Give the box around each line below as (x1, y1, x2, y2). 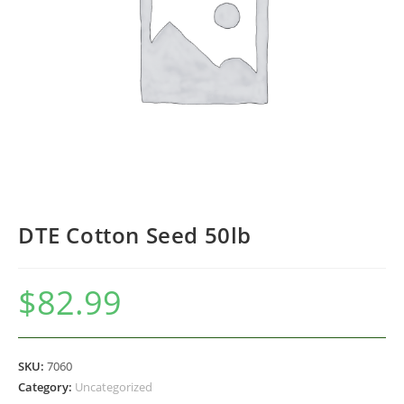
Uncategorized (75, 379, 152, 395)
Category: (18, 379, 75, 395)
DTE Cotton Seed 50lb (18, 220, 252, 250)
